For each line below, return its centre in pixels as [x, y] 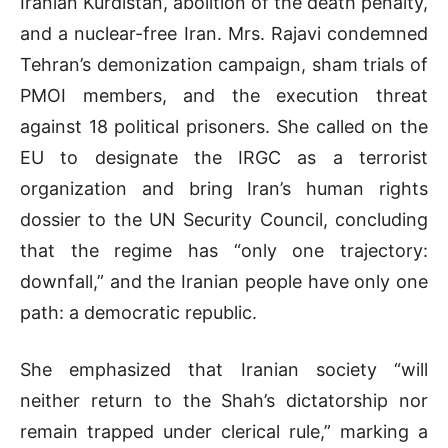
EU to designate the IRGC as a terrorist [224, 157]
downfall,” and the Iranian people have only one [224, 281]
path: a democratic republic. [138, 312]
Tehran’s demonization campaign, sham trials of [224, 64]
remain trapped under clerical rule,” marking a [224, 431]
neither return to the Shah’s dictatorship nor [224, 400]
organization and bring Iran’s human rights [224, 188]
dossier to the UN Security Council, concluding [224, 219]
